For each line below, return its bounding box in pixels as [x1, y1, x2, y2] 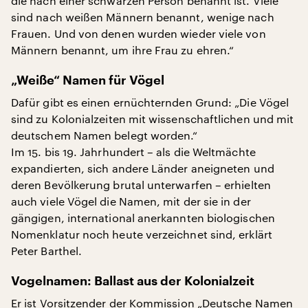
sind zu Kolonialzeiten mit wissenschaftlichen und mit [11, 112, 294, 125]
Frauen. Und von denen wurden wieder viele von [11, 27, 266, 40]
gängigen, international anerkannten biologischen [11, 211, 275, 224]
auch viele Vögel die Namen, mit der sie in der [11, 195, 251, 208]
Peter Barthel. [11, 244, 82, 257]
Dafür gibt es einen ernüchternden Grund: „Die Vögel [11, 96, 289, 109]
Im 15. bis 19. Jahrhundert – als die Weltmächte [11, 145, 256, 158]
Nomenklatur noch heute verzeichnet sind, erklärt [11, 228, 272, 241]
